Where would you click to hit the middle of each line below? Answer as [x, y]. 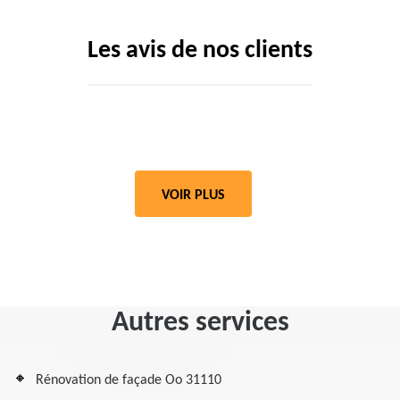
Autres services [200, 323]
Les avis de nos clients [200, 51]
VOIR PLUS [193, 196]
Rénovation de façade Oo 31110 [129, 380]
